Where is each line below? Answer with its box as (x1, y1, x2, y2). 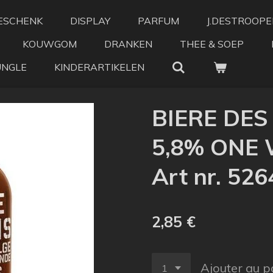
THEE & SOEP (180, 38, 244, 50)
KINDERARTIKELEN (54, 61, 144, 73)
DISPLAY (70, 15, 110, 27)
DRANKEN (104, 38, 152, 50)
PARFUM (138, 15, 179, 27)
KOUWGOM (23, 38, 77, 50)
